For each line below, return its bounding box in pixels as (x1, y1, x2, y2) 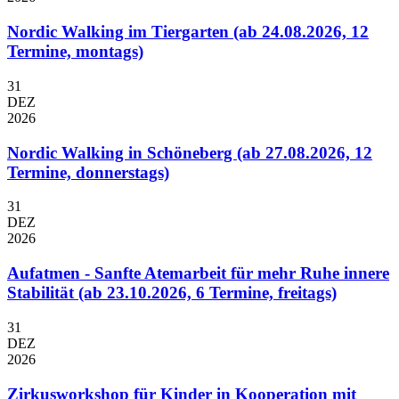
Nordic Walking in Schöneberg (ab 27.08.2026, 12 (7, 142, 372, 162)
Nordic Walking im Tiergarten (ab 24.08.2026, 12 (7, 22, 369, 42)
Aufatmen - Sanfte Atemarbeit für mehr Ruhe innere (7, 264, 389, 283)
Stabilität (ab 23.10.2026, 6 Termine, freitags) (7, 283, 337, 303)
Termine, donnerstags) (7, 162, 169, 182)
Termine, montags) (7, 42, 143, 61)
